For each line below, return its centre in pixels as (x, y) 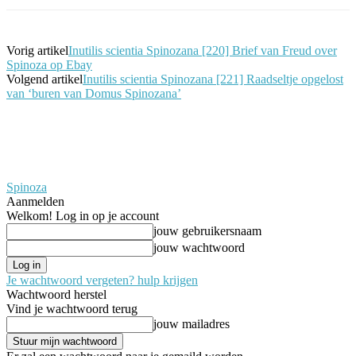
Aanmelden (35, 201)
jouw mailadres (192, 323)
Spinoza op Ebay (49, 64)
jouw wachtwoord (199, 247)
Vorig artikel (37, 50)
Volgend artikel (44, 79)
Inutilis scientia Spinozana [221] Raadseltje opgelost (213, 79)
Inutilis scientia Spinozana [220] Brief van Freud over (203, 50)
